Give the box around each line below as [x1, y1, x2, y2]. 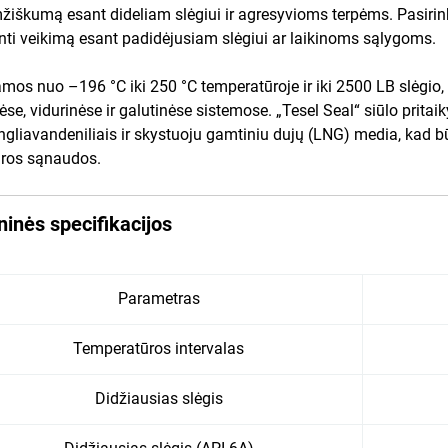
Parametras [117, 288, 200, 308]
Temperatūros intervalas [73, 338, 244, 358]
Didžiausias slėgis [94, 388, 223, 408]
